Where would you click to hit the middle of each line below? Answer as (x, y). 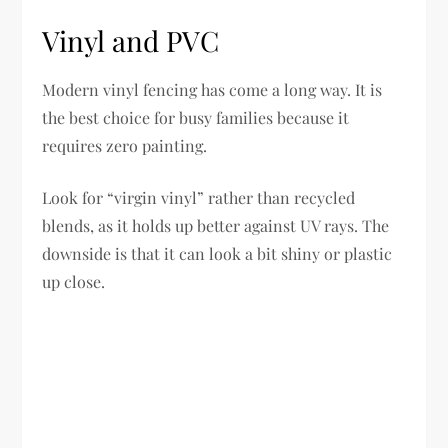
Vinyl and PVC (131, 41)
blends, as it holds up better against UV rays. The (216, 226)
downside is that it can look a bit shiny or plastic (217, 254)
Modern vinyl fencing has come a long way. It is (212, 90)
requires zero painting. (125, 146)
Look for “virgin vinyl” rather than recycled (199, 198)
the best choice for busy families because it (196, 118)
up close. (74, 282)
